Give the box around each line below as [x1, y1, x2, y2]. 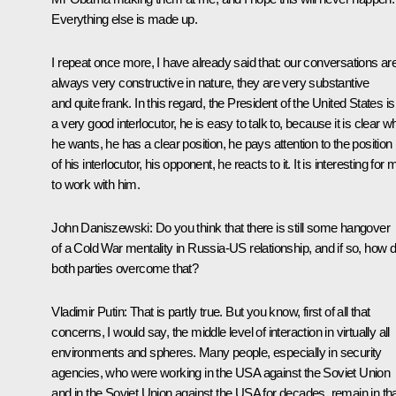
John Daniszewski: [51, 219, 153, 235]
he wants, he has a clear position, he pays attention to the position [51, 135, 392, 151]
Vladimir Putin [51, 303, 124, 319]
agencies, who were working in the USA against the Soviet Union [51, 364, 391, 380]
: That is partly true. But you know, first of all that [124, 303, 370, 319]
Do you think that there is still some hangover [152, 219, 391, 235]
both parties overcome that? [51, 260, 199, 276]
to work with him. [51, 176, 141, 192]
